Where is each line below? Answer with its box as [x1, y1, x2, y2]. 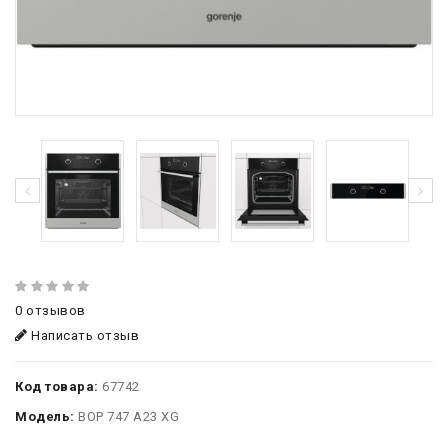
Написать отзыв [27, 328, 139, 344]
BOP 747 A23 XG [74, 409, 179, 425]
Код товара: [15, 379, 99, 395]
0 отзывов [15, 303, 86, 319]
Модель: [15, 409, 75, 425]
